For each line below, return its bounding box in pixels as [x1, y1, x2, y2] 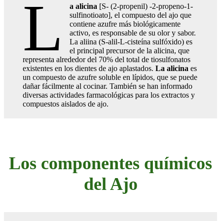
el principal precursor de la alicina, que [70, 46, 190, 55]
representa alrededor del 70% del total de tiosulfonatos [23, 55, 190, 64]
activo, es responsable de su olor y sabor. [70, 28, 196, 37]
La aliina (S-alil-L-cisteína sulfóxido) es [70, 37, 193, 46]
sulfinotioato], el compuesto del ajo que [70, 10, 192, 19]
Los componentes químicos [9, 153, 212, 173]
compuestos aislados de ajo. [23, 99, 109, 108]
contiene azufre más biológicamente [70, 19, 181, 28]
